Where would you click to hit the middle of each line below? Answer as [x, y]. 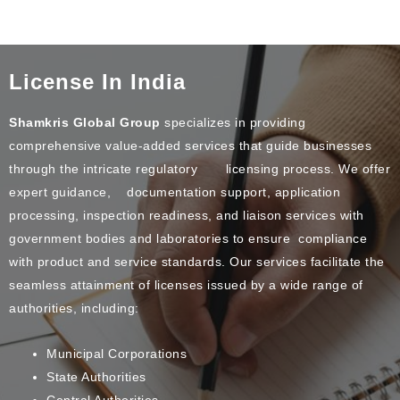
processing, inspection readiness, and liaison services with [188, 216]
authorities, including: [74, 308]
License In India [97, 82]
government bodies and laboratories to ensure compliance [188, 239]
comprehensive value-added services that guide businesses [190, 146]
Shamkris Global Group [85, 123]
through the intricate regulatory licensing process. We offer [200, 169]
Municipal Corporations [117, 353]
